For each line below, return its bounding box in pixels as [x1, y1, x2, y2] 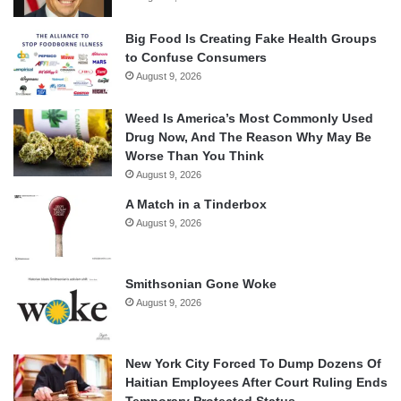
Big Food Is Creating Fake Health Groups [125, 31, 377, 47]
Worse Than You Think [125, 149, 264, 164]
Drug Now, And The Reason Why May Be [125, 130, 371, 145]
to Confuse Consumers [125, 50, 267, 65]
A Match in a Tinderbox [125, 197, 267, 212]
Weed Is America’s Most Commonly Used [125, 111, 373, 126]
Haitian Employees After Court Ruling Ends [125, 375, 388, 390]
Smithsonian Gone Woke [125, 277, 277, 292]
